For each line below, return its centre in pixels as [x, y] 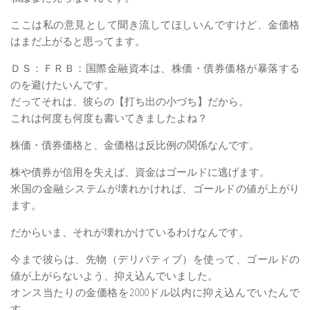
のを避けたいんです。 [62, 84]
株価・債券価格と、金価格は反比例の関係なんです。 [135, 145]
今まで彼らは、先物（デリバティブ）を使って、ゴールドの [155, 259]
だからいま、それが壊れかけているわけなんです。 [130, 232]
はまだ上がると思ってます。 [78, 41]
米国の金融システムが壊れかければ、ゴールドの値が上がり [155, 188]
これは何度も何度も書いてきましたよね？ [109, 118]
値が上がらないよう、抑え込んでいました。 [114, 275]
